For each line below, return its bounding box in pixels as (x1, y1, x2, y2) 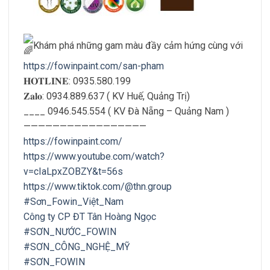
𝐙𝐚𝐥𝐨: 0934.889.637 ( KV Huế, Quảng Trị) (24, 90, 190, 102)
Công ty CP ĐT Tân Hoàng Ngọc (24, 210, 156, 222)
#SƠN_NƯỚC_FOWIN (24, 225, 116, 237)
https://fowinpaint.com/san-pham (24, 60, 164, 72)
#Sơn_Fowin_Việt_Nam (24, 195, 124, 207)
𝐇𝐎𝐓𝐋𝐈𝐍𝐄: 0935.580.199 (24, 75, 131, 87)
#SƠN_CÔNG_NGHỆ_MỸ (24, 240, 130, 253)
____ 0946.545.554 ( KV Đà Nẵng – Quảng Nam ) (24, 105, 229, 117)
